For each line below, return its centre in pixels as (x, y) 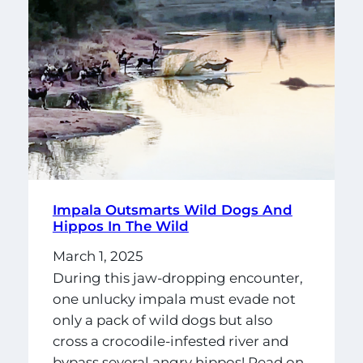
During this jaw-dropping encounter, (177, 278)
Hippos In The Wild (120, 226)
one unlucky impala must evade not (174, 299)
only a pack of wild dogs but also (162, 320)
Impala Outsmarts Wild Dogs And (172, 209)
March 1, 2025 (98, 256)
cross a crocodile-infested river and (170, 342)
